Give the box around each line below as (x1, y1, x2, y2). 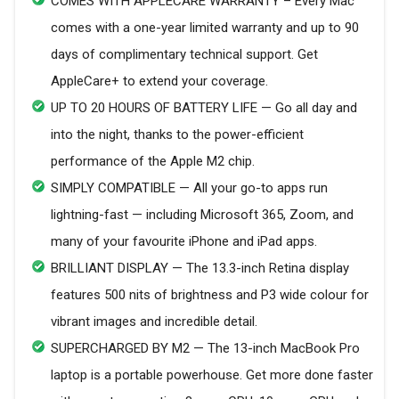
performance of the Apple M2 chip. (51, 153, 255, 169)
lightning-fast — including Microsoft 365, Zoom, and (51, 207, 354, 223)
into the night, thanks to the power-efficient (51, 126, 304, 142)
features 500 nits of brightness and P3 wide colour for (51, 287, 369, 303)
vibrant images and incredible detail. (51, 313, 257, 330)
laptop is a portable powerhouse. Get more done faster (51, 367, 373, 383)
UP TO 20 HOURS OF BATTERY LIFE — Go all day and (51, 100, 357, 116)
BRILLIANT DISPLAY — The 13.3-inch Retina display (51, 260, 349, 276)
